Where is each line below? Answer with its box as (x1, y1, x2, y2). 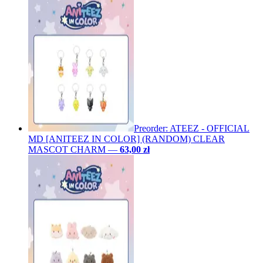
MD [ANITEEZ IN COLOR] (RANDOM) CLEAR (28, 133, 225, 144)
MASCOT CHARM (28, 144, 106, 154)
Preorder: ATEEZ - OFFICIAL (134, 123, 249, 133)
